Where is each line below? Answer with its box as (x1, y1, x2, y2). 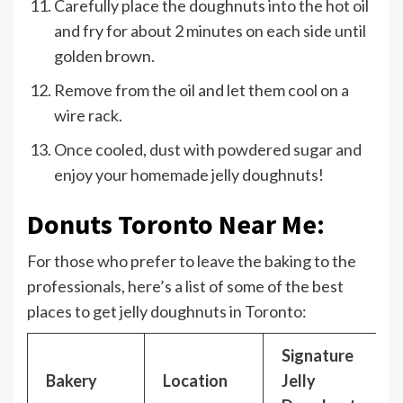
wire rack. (54, 105, 122, 126)
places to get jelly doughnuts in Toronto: (27, 301, 307, 322)
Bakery (46, 371, 97, 391)
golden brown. (54, 46, 155, 67)
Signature (282, 345, 354, 366)
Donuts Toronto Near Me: (27, 207, 325, 242)
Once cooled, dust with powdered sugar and (54, 139, 362, 160)
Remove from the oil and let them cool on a (54, 80, 349, 101)
